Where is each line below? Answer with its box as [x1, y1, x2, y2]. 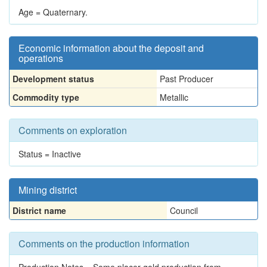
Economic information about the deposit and [18, 41, 204, 55]
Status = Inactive [18, 148, 81, 160]
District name [13, 204, 66, 216]
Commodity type [13, 91, 79, 103]
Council [170, 204, 198, 216]
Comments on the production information [18, 237, 190, 250]
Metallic [160, 91, 188, 103]
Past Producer [160, 73, 213, 85]
